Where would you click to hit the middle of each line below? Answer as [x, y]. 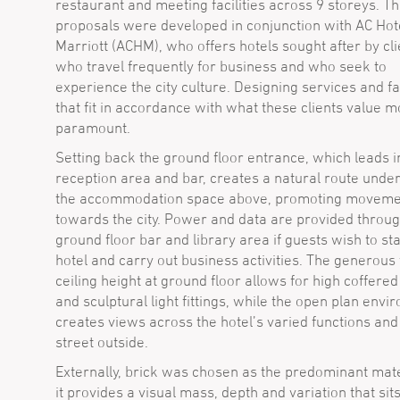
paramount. [93, 128]
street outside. [102, 342]
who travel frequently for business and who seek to [221, 66]
